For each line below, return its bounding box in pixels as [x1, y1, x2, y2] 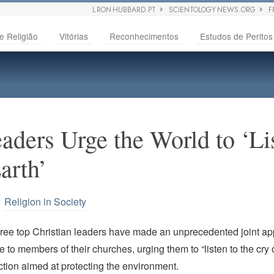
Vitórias [59, 30, 88, 42]
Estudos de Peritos [200, 30, 273, 42]
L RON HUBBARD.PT [92, 4, 157, 15]
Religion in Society [4, 194, 87, 209]
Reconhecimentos [109, 30, 179, 42]
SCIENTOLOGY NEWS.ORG [169, 4, 256, 15]
